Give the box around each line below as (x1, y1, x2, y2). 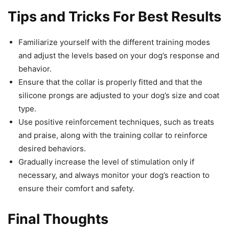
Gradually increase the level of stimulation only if (18, 157, 194, 167)
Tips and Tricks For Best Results (8, 8, 221, 26)
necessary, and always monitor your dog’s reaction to (18, 170, 210, 180)
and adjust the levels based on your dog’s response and (18, 51, 219, 61)
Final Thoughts (8, 211, 108, 228)
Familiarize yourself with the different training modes (18, 37, 210, 48)
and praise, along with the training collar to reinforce (18, 130, 208, 141)
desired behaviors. (18, 144, 86, 154)
